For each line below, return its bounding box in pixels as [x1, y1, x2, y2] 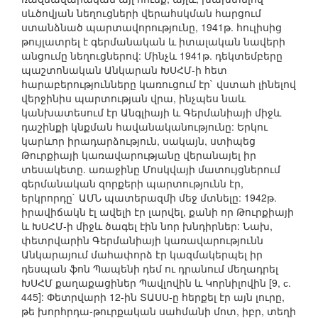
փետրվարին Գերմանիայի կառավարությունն [21, 233, 263, 248]
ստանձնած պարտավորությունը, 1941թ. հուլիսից [21, 20, 282, 35]
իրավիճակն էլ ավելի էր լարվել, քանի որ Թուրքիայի [21, 204, 294, 219]
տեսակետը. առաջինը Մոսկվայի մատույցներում [21, 162, 280, 177]
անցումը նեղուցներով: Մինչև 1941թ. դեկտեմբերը [21, 48, 283, 63]
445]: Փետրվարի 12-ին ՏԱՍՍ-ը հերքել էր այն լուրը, [21, 290, 285, 305]
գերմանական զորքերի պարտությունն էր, [21, 176, 243, 191]
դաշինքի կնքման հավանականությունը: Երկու [21, 119, 268, 134]
